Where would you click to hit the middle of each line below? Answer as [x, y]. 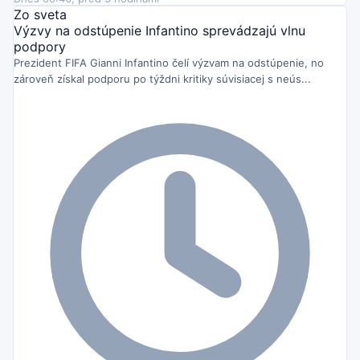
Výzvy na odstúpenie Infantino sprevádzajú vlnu [160, 30]
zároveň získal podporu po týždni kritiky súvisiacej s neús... [162, 78]
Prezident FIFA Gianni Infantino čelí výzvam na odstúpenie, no [169, 62]
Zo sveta [40, 14]
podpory [40, 46]
